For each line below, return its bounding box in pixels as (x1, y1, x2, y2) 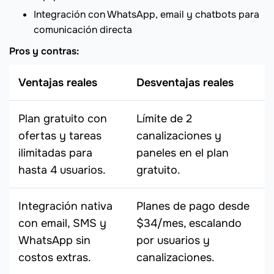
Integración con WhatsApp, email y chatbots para (34, 8, 259, 21)
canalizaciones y (136, 129, 221, 143)
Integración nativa (18, 199, 113, 213)
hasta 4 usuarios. (18, 163, 106, 177)
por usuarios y (136, 234, 210, 248)
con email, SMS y (18, 217, 106, 231)
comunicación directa (34, 23, 132, 37)
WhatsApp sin (18, 234, 91, 248)
